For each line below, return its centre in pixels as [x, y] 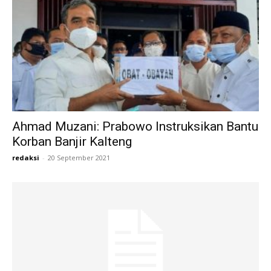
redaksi [26, 158]
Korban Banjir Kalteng [72, 142]
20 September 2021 [79, 158]
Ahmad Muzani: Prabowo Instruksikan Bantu [135, 127]
